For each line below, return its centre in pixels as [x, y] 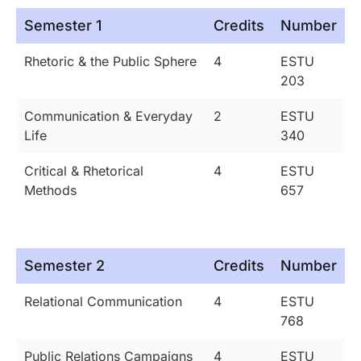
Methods [50, 191]
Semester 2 [64, 266]
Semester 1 [63, 26]
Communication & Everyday [108, 116]
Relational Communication [103, 302]
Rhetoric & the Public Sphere [110, 62]
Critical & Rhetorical [84, 171]
